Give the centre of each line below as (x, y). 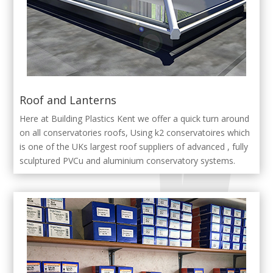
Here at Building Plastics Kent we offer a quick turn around (135, 119)
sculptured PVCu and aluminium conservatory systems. (128, 161)
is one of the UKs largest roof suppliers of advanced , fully (134, 147)
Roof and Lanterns (68, 100)
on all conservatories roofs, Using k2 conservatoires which (135, 133)
